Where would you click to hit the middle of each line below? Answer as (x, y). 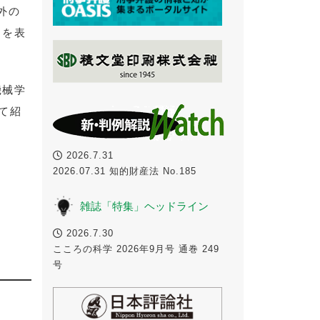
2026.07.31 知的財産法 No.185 (129, 171)
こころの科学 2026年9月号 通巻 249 (136, 249)
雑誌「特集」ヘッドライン (144, 206)
